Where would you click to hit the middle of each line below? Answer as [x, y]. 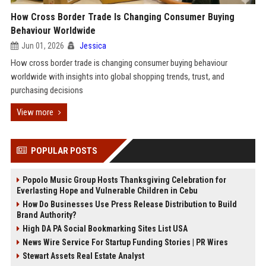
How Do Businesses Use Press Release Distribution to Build [129, 204]
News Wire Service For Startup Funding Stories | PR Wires [125, 242]
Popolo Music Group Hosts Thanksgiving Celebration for [124, 180]
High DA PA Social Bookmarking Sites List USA [105, 229]
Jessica [93, 46]
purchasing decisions [47, 90]
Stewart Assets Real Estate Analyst [83, 256]
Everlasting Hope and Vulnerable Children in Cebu [107, 191]
